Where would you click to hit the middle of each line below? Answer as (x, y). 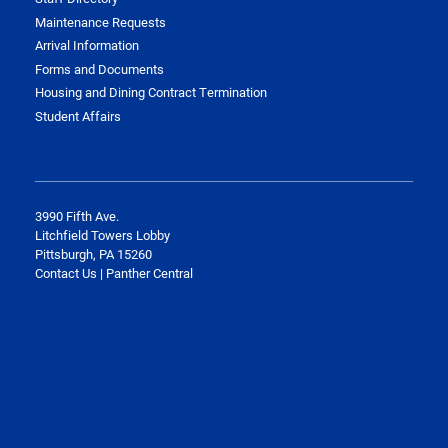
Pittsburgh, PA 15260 (93, 254)
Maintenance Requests (100, 21)
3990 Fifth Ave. (77, 216)
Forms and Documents (99, 68)
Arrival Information (87, 45)
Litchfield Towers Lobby (102, 235)
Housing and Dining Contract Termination (151, 92)
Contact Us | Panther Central (114, 273)
